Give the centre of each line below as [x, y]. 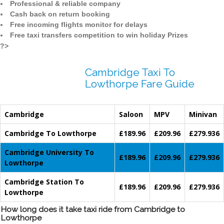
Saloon [131, 114]
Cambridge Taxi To [130, 72]
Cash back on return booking [60, 14]
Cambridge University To [49, 152]
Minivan [203, 114]
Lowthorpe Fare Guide [140, 84]
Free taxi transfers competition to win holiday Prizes [99, 35]
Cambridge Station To [44, 182]
